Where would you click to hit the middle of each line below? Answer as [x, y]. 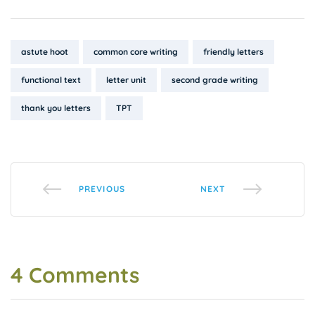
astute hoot [45, 51]
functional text [51, 79]
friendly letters [233, 51]
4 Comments [75, 275]
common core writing [136, 51]
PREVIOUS [102, 189]
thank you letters [56, 108]
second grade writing [215, 79]
